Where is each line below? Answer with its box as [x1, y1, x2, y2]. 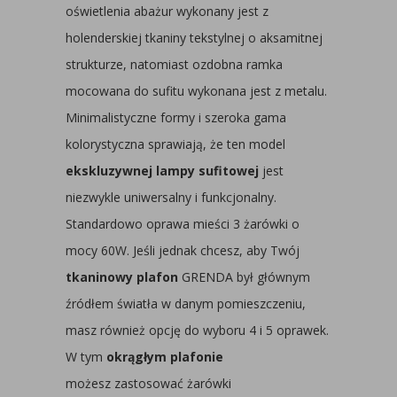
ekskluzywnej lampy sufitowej [66, 162, 259, 179]
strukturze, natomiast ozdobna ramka [66, 56, 283, 73]
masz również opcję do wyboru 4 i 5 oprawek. [66, 322, 329, 339]
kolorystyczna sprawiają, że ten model [66, 136, 285, 152]
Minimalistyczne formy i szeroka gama [66, 109, 286, 126]
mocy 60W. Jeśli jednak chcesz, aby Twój [66, 242, 300, 259]
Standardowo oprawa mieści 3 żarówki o [66, 215, 300, 232]
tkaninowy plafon [66, 269, 178, 285]
